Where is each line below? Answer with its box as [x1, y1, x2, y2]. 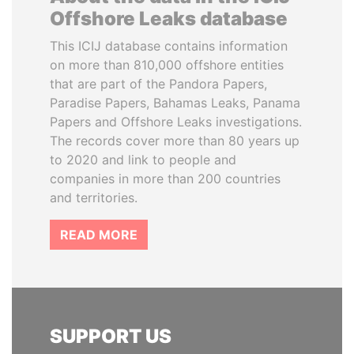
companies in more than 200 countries [50, 170, 281, 186]
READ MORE [60, 226, 137, 243]
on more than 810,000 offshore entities [50, 56, 284, 73]
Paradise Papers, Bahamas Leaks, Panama [50, 94, 300, 111]
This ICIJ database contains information [50, 37, 288, 54]
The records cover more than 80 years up [50, 132, 299, 149]
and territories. [50, 189, 137, 205]
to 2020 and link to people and [50, 151, 236, 168]
